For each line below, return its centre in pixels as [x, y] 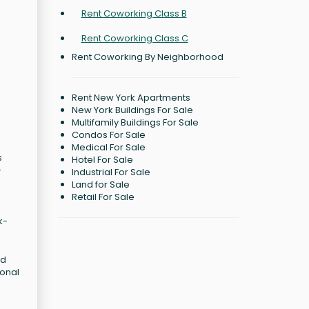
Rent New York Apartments [131, 98]
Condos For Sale [108, 135]
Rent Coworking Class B [134, 13]
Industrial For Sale [111, 172]
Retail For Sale [103, 197]
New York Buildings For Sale [132, 110]
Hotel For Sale [102, 160]
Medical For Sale [108, 147]
